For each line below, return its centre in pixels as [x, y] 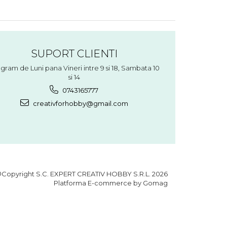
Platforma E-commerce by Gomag [111, 183]
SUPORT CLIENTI [74, 53]
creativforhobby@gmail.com [80, 103]
